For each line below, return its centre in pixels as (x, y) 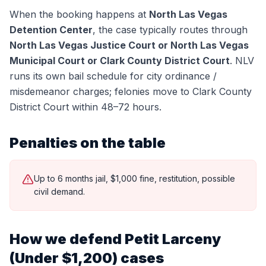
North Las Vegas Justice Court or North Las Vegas (129, 45)
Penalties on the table (88, 143)
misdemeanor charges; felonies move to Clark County (131, 91)
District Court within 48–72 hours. (85, 107)
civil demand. (59, 191)
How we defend (67, 239)
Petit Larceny (173, 239)
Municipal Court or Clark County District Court (120, 61)
